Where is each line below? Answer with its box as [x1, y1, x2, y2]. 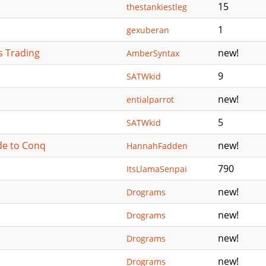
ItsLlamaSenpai [126, 163, 187, 175]
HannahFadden [126, 140, 188, 151]
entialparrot [126, 94, 174, 105]
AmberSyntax [126, 47, 179, 59]
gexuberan [126, 24, 169, 36]
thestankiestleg [126, 1, 187, 12]
